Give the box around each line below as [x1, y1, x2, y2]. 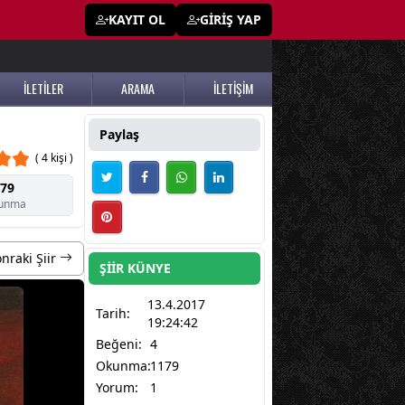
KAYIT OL [108, 11, 165, 28]
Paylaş [99, 126, 139, 143]
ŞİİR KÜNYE [99, 259, 171, 278]
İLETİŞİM [212, 79, 253, 98]
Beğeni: [96, 335, 142, 353]
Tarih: [96, 305, 130, 323]
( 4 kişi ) [35, 150, 73, 166]
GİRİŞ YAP [200, 11, 261, 28]
